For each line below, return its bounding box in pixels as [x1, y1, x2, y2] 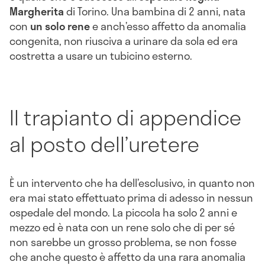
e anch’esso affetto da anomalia [90, 18, 246, 35]
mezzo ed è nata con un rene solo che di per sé [9, 218, 235, 235]
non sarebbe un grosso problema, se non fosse [9, 233, 237, 250]
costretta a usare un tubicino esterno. [9, 47, 192, 64]
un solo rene [30, 18, 90, 35]
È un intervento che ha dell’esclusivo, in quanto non [9, 174, 255, 191]
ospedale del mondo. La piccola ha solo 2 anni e [9, 203, 237, 221]
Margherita [9, 3, 64, 20]
